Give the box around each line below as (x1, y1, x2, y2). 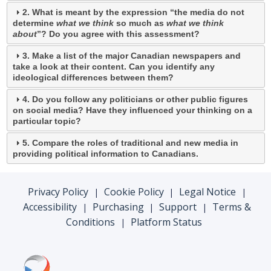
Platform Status (130, 215, 202, 229)
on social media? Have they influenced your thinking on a (13, 105, 253, 116)
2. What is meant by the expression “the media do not (22, 7, 245, 18)
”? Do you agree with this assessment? (37, 29, 200, 39)
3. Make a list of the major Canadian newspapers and (22, 51, 241, 61)
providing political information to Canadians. (13, 149, 199, 159)
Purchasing (92, 200, 144, 214)
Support (159, 200, 197, 214)
